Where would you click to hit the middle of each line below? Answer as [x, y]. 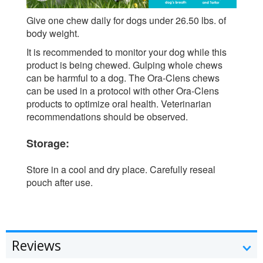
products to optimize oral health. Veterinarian [119, 104]
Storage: [48, 144]
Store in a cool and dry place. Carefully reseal [121, 170]
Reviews [36, 246]
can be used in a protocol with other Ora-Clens [123, 91]
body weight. [53, 33]
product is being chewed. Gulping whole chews [124, 65]
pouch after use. [60, 183]
